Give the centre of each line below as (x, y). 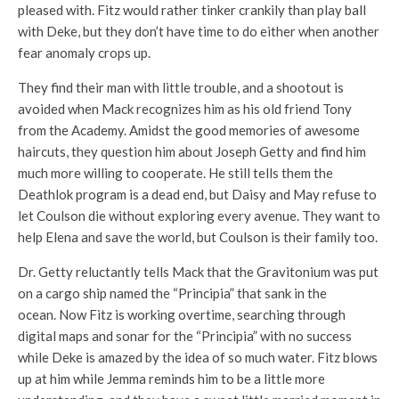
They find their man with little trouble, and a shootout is (181, 88)
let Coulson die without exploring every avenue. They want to (199, 216)
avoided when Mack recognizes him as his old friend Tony (185, 109)
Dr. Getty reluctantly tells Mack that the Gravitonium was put (198, 272)
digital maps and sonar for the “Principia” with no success (185, 336)
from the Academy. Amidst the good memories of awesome (189, 130)
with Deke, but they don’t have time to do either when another (199, 32)
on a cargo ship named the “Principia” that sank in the (172, 293)
